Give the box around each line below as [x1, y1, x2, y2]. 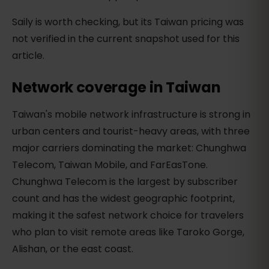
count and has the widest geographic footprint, [12, 192, 235, 206]
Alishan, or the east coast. [12, 242, 133, 256]
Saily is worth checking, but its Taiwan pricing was [12, 15, 244, 29]
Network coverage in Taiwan [12, 77, 221, 98]
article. [12, 49, 44, 63]
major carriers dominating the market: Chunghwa [12, 141, 246, 156]
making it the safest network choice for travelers [12, 208, 244, 223]
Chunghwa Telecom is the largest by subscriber [12, 175, 238, 189]
